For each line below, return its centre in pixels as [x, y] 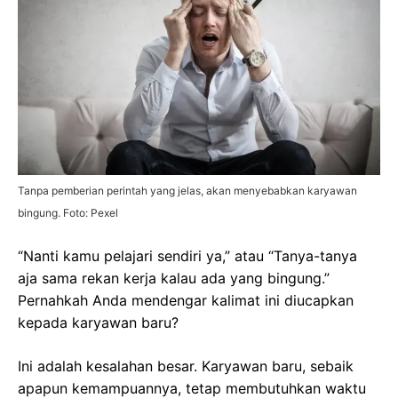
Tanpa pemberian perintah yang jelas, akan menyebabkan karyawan [187, 190]
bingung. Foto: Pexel [68, 212]
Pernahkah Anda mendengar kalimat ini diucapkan [186, 300]
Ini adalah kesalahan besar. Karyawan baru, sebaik [186, 366]
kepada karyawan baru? [98, 322]
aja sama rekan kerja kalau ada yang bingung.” [174, 278]
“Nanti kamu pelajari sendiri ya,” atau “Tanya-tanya [187, 255]
